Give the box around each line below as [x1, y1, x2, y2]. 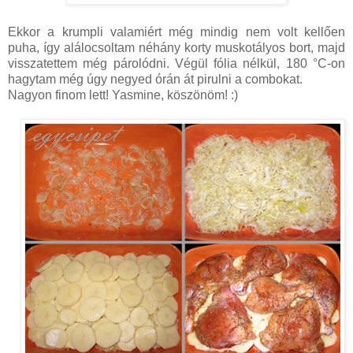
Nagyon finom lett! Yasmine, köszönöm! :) [8, 88, 238, 102]
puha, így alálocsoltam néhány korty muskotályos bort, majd [8, 41, 345, 55]
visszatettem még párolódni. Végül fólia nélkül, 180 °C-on [8, 57, 345, 71]
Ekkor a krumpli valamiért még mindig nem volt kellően [8, 25, 345, 39]
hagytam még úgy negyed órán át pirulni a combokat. [8, 72, 303, 87]
